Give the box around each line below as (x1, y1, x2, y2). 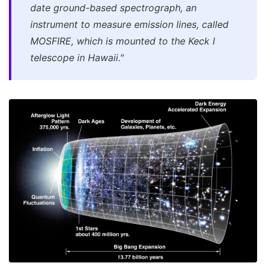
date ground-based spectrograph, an (30, 1, 197, 14)
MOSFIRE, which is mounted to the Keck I (30, 34, 215, 47)
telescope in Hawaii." (30, 51, 123, 64)
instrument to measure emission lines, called (30, 18, 229, 30)
